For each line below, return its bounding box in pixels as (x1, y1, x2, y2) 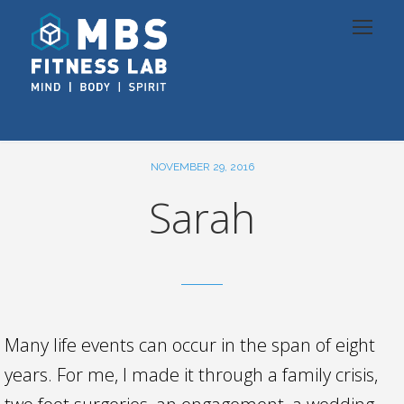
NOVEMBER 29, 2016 (150, 161, 254, 173)
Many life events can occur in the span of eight (5, 333, 375, 357)
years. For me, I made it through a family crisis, (5, 363, 378, 387)
